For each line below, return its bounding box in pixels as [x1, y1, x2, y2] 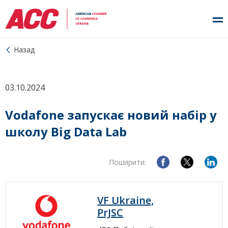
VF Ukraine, [97, 193, 154, 207]
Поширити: [109, 157, 146, 167]
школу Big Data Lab [5, 123, 127, 140]
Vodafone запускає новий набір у [5, 106, 217, 123]
